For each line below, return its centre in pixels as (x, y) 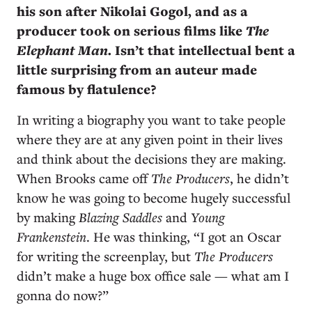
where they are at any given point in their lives (150, 139)
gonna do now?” (63, 295)
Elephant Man (62, 50)
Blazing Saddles (120, 217)
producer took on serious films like (131, 31)
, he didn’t (259, 178)
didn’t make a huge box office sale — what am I (153, 275)
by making (48, 217)
